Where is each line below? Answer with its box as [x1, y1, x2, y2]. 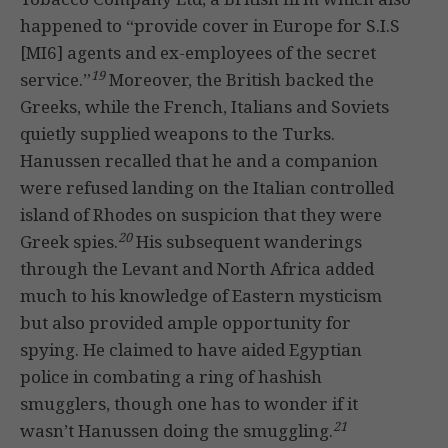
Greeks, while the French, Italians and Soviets [20, 95, 389, 119]
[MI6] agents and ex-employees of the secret [20, 41, 376, 65]
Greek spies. [20, 230, 118, 254]
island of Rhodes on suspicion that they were [20, 203, 382, 227]
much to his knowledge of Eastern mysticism [20, 284, 382, 308]
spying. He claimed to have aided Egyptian [20, 338, 362, 362]
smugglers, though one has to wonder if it [20, 392, 358, 416]
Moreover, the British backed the [105, 68, 374, 92]
